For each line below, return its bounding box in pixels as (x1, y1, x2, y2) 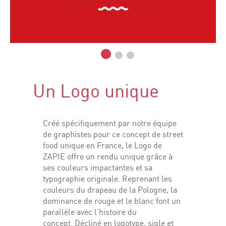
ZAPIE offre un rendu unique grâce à (43, 153, 173, 161)
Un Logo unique (33, 83, 159, 101)
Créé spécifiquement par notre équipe (43, 120, 177, 128)
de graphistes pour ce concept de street (43, 131, 183, 139)
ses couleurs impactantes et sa (43, 164, 152, 173)
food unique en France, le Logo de (43, 142, 162, 150)
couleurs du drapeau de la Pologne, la (43, 186, 177, 195)
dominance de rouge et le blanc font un (43, 197, 181, 206)
